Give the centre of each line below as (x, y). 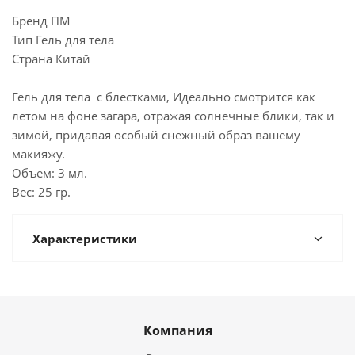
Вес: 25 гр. (41, 192)
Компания (177, 330)
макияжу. (38, 154)
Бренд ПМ (41, 21)
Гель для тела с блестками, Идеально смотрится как (164, 97)
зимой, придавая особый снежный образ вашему (156, 135)
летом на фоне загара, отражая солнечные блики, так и (173, 116)
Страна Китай (51, 59)
